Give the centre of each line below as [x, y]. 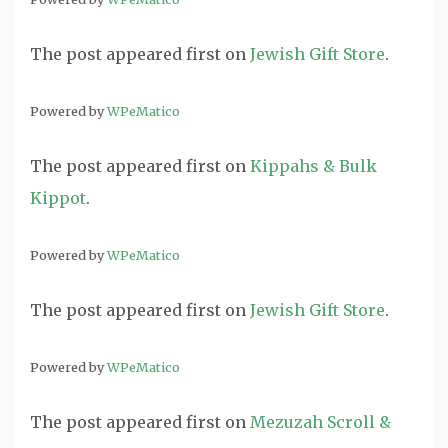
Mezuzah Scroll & [320, 422]
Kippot [58, 198]
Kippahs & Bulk [313, 166]
